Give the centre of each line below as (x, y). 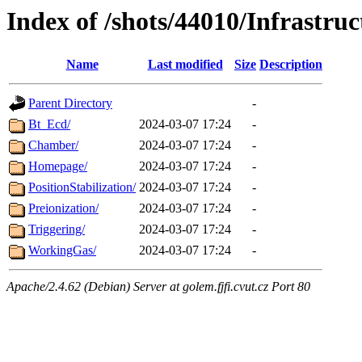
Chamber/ (53, 145)
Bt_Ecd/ (49, 124)
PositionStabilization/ (82, 187)
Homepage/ (58, 166)
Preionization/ (63, 208)
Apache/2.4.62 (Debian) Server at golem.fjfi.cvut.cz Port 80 (158, 287)
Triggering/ (57, 229)
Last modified (185, 65)
